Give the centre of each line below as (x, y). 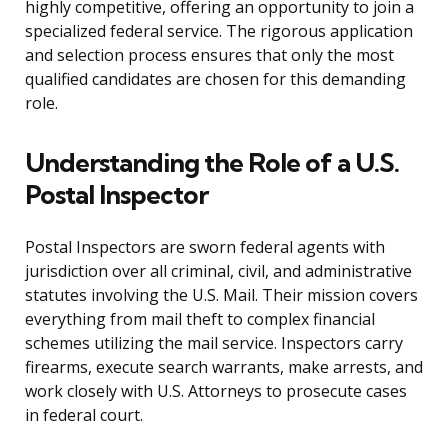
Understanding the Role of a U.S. (212, 163)
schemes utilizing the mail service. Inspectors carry (214, 343)
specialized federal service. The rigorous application (219, 31)
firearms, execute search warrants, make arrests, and (224, 367)
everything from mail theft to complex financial (200, 319)
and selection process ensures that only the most (209, 55)
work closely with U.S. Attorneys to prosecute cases (216, 391)
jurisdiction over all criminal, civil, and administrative (218, 271)
